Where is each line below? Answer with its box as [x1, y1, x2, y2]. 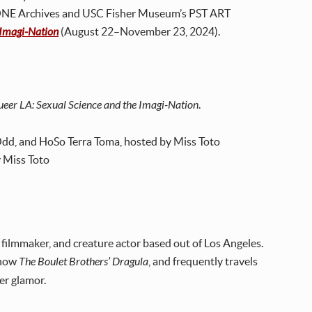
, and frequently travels [148, 255, 258, 268]
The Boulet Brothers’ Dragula [19, 255, 149, 269]
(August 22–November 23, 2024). [58, 25, 221, 38]
